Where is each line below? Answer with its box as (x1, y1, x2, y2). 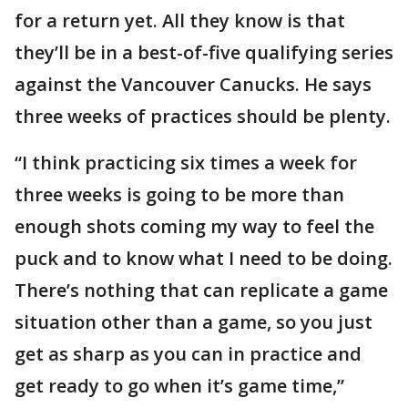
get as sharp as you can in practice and (15, 342, 362, 367)
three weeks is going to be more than (15, 182, 344, 208)
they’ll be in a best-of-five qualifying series (15, 40, 393, 66)
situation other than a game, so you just (15, 310, 372, 335)
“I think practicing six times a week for (15, 150, 357, 176)
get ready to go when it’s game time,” (15, 373, 344, 399)
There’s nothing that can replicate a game (15, 278, 388, 303)
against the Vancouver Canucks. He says (15, 72, 372, 97)
